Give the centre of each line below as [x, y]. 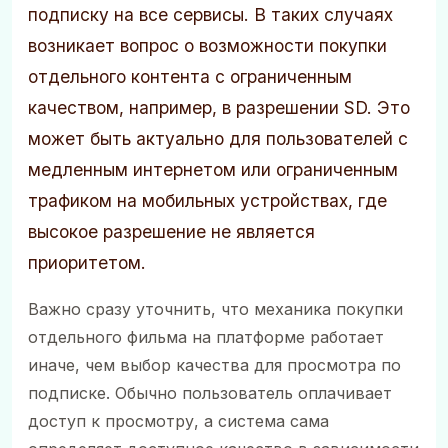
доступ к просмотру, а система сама [178, 421]
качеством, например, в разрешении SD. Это [219, 107]
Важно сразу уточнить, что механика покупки [215, 309]
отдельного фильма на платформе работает [206, 337]
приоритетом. [87, 262]
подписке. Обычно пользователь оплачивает [210, 393]
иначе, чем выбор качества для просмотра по [214, 365]
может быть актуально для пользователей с [218, 138]
